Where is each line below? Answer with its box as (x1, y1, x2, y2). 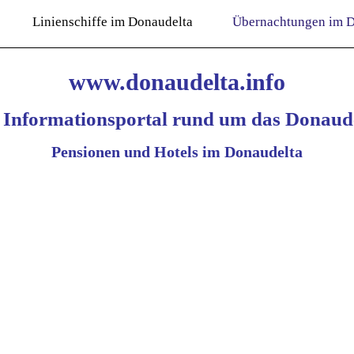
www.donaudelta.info (69, 69, 285, 96)
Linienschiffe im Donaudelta (32, 14, 194, 30)
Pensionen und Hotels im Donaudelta (51, 143, 303, 161)
